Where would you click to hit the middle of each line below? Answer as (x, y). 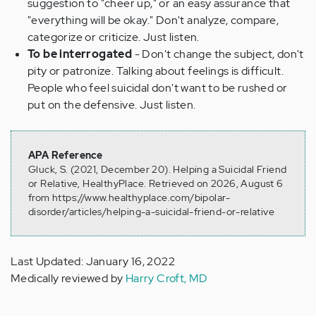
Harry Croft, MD (166, 278)
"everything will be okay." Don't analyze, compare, (153, 20)
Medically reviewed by (68, 278)
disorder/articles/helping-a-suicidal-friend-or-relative (151, 211)
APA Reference (66, 155)
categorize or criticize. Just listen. (114, 37)
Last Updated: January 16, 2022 (93, 261)
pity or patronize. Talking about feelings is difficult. (156, 71)
